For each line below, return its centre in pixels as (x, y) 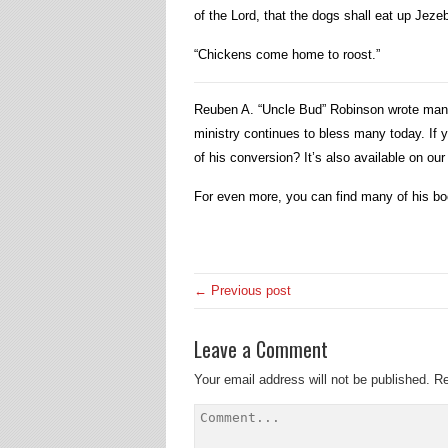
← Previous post (242, 290)
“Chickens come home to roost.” (287, 54)
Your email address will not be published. (312, 379)
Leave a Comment (261, 349)
